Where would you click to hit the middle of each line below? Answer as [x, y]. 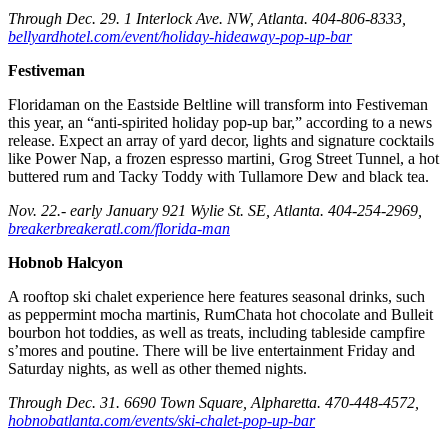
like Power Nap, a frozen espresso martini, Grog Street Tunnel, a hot [223, 159]
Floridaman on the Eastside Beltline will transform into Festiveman [218, 105]
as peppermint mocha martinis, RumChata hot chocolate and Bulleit [220, 315]
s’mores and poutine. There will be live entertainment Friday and [211, 351]
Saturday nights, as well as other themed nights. [157, 369]
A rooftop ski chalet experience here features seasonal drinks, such [216, 297]
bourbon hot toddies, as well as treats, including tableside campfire [216, 333]
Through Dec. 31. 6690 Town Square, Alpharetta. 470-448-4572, [213, 403]
